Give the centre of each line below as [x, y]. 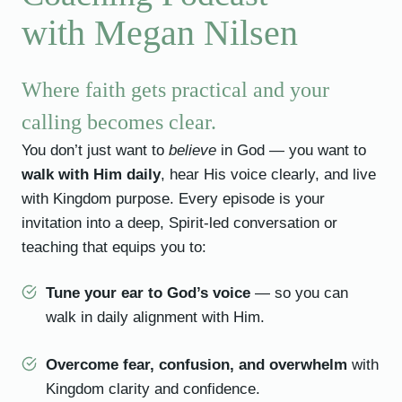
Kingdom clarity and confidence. [153, 389]
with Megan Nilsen [160, 33]
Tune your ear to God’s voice [150, 293]
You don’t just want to [95, 151]
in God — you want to [291, 151]
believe [192, 151]
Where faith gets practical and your [175, 90]
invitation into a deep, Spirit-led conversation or [179, 223]
